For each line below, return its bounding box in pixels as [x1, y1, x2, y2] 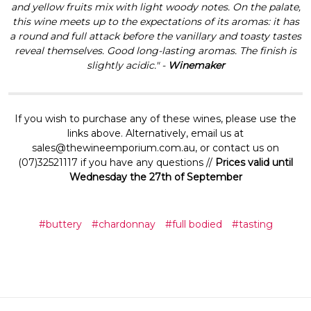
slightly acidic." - [86, 58, 168, 72]
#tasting [231, 217, 273, 230]
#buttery [38, 217, 82, 230]
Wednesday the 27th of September [69, 170, 242, 183]
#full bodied [165, 217, 222, 230]
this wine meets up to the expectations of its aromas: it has [12, 15, 299, 28]
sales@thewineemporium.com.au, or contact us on [32, 141, 279, 154]
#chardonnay [91, 217, 155, 230]
